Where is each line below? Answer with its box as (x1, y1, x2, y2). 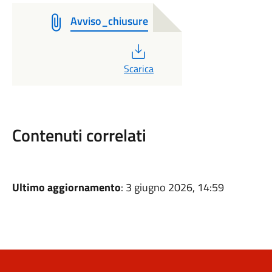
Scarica (123, 61, 154, 76)
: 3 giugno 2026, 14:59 (120, 179, 224, 195)
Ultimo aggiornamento (12, 179, 121, 195)
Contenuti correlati (12, 122, 146, 148)
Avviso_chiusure (70, 13, 148, 29)
